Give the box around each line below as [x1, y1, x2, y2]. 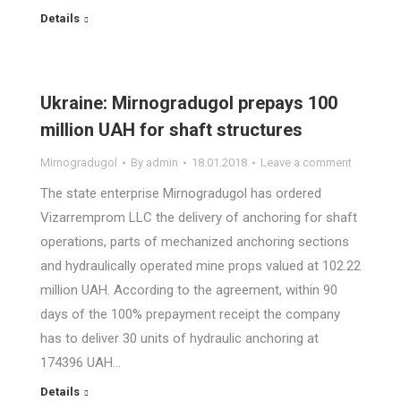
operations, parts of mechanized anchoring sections [40, 234, 349, 250]
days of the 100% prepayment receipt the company [40, 306, 340, 322]
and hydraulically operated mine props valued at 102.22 [40, 258, 361, 274]
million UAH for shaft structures [40, 119, 303, 141]
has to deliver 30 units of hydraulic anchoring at [40, 330, 319, 346]
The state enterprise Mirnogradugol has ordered [40, 185, 321, 201]
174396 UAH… [40, 354, 121, 371]
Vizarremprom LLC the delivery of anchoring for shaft [40, 209, 357, 226]
